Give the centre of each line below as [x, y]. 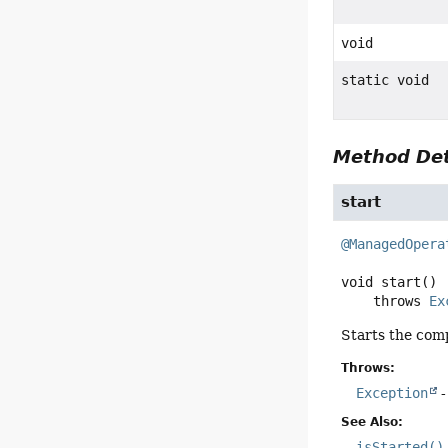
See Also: [372, 421]
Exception [392, 392]
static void [385, 79]
